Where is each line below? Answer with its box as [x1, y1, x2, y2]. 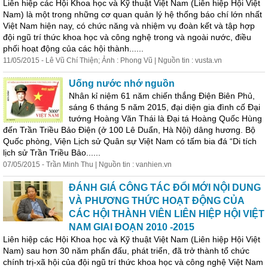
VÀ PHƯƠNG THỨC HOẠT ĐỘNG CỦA [69, 196, 244, 206]
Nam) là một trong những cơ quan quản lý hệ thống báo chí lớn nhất [3, 10, 262, 19]
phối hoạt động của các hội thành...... [3, 44, 144, 53]
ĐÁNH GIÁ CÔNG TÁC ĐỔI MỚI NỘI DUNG [69, 182, 261, 193]
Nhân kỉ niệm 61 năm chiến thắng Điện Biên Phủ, [69, 91, 255, 100]
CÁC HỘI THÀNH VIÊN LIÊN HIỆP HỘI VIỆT [69, 209, 264, 219]
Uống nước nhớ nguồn [69, 78, 175, 89]
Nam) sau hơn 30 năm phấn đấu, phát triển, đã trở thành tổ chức [3, 246, 249, 255]
